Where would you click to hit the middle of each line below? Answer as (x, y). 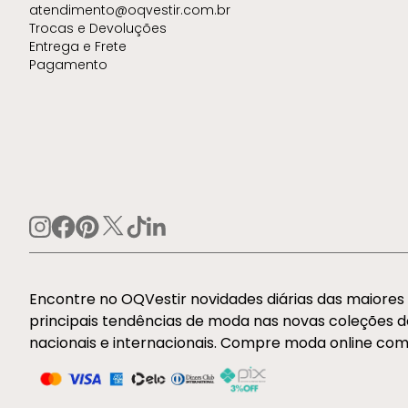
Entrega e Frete (78, 47)
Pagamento (68, 65)
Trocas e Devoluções (98, 29)
